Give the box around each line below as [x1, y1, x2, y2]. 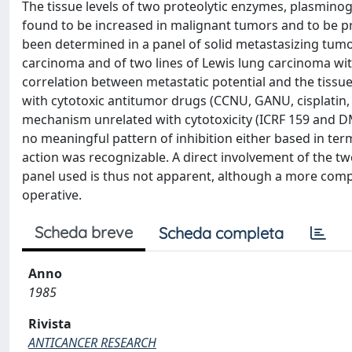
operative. [22, 186, 82, 203]
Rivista [28, 315, 71, 332]
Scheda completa [159, 223, 284, 243]
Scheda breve [35, 222, 133, 242]
